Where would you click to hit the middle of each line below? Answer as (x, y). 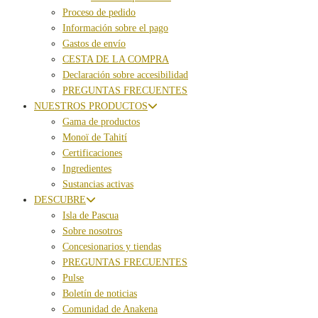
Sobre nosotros (92, 231)
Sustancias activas (98, 185)
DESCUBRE (60, 200)
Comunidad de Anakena (110, 309)
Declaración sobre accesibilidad (125, 75)
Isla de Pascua (91, 216)
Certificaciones (92, 153)
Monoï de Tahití (95, 138)
